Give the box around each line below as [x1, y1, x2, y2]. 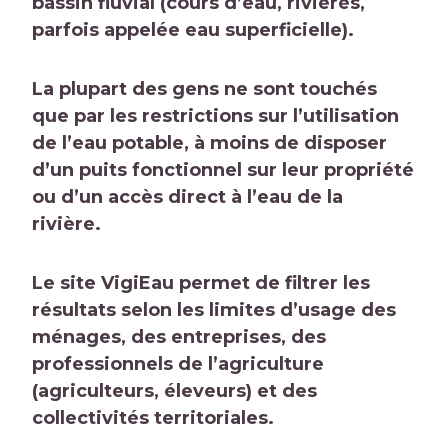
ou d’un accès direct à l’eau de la [32, 186, 343, 209]
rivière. [32, 213, 101, 236]
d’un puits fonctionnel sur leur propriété [32, 159, 414, 182]
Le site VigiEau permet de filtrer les [32, 272, 370, 295]
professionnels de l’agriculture [32, 353, 324, 376]
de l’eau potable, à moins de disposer [32, 132, 387, 155]
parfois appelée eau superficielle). [32, 19, 354, 42]
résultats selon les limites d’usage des [32, 299, 396, 322]
